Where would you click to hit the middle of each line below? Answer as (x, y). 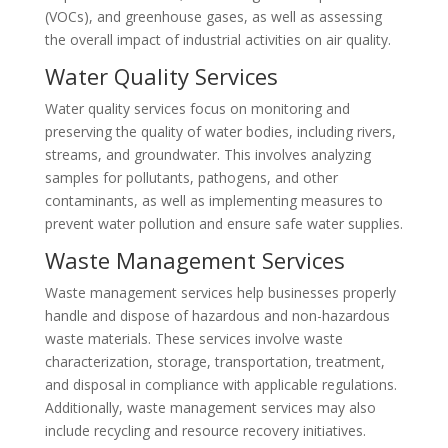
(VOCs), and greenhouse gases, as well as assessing (213, 16)
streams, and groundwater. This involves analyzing (207, 154)
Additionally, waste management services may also (210, 407)
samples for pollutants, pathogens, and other (191, 177)
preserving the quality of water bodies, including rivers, (220, 131)
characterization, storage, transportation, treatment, (214, 361)
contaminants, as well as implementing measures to (213, 200)
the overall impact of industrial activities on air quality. (217, 39)
